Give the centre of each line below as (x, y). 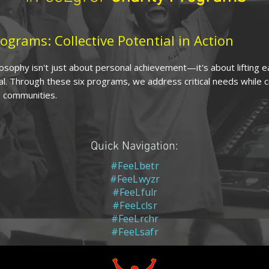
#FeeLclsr (135, 205)
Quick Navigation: (134, 146)
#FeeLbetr (135, 165)
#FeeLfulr (135, 192)
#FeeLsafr (135, 231)
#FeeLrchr (135, 218)
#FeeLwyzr (135, 179)
